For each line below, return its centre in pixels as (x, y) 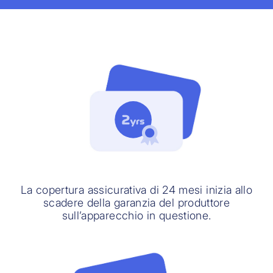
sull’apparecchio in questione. (136, 216)
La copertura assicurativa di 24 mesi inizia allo (136, 190)
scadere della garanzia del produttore (136, 203)
